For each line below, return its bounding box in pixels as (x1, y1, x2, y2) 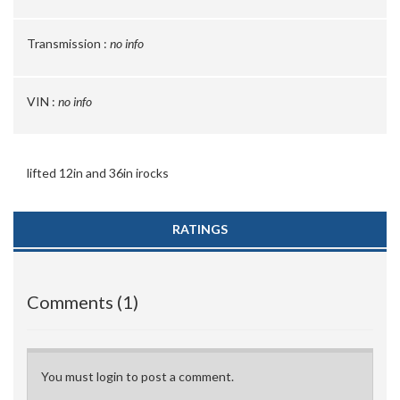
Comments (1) (27, 291, 138, 312)
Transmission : (27, 36, 107, 51)
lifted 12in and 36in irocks (27, 165, 169, 180)
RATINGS (172, 221, 228, 237)
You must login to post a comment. (41, 369, 234, 384)
